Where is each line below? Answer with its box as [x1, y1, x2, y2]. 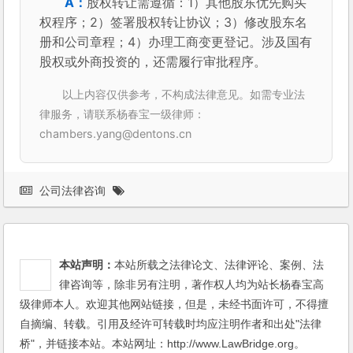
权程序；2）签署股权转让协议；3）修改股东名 [39, 13, 308, 30]
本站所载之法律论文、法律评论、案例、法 [114, 258, 325, 271]
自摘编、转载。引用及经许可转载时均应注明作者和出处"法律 [20, 317, 322, 330]
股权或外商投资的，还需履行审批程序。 [39, 53, 267, 69]
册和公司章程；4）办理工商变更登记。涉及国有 [39, 33, 313, 50]
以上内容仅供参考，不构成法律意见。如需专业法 [62, 87, 306, 101]
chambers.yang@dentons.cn [39, 126, 192, 140]
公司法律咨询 [39, 184, 106, 197]
